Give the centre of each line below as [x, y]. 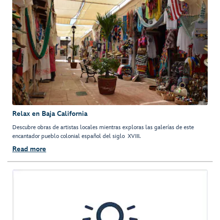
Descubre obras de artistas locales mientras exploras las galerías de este [103, 128]
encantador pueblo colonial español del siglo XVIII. [77, 137]
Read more [29, 149]
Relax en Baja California [50, 114]
